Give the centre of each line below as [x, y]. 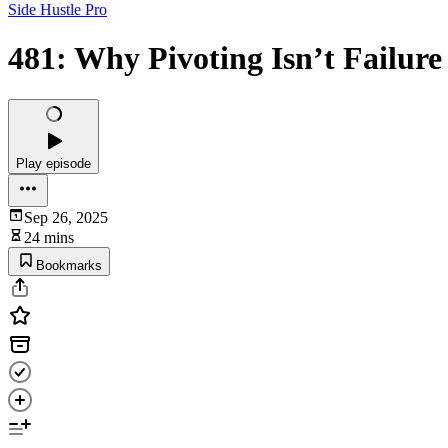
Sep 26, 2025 [66, 217]
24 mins [49, 237]
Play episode [53, 163]
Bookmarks [69, 265]
